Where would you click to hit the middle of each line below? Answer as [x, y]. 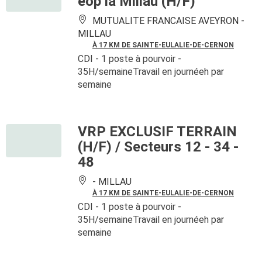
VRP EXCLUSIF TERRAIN [157, 132]
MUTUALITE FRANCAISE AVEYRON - [167, 21]
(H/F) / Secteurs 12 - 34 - [158, 147]
